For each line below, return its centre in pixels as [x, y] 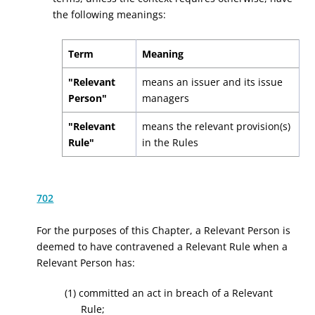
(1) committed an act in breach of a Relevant [169, 293]
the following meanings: [109, 14]
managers [165, 98]
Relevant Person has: [86, 263]
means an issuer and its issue [212, 82]
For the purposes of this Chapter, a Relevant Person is [164, 230]
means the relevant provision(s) [216, 126]
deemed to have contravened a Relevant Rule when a [162, 246]
